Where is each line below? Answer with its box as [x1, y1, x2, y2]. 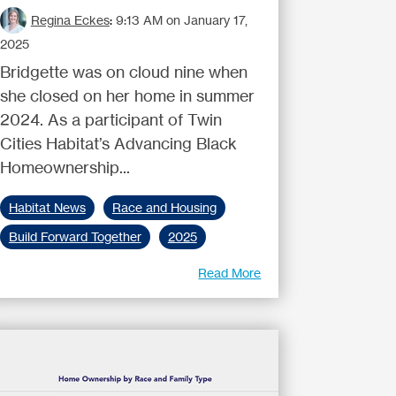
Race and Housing [111, 200, 217, 216]
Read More [198, 265, 262, 280]
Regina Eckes [30, 12, 110, 27]
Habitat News [8, 200, 86, 216]
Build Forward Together [8, 229, 141, 245]
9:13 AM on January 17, [115, 12, 247, 27]
